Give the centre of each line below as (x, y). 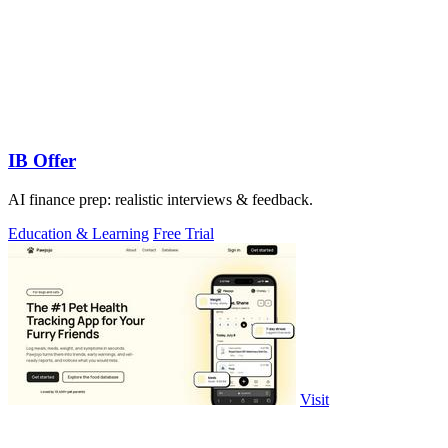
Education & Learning (78, 234)
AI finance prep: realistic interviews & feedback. (160, 200)
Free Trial (183, 234)
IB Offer (42, 161)
